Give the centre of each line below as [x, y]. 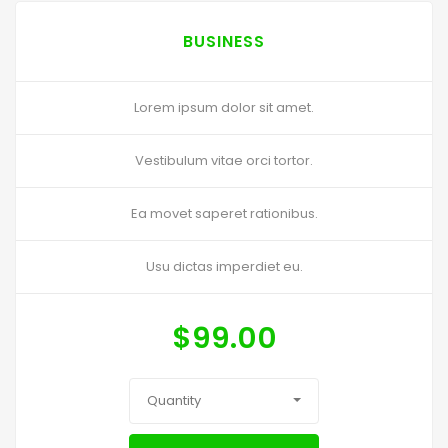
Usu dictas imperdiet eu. [224, 267]
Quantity [174, 401]
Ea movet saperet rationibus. [224, 214]
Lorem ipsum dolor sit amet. [224, 108]
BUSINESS [224, 42]
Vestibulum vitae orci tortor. [224, 161]
